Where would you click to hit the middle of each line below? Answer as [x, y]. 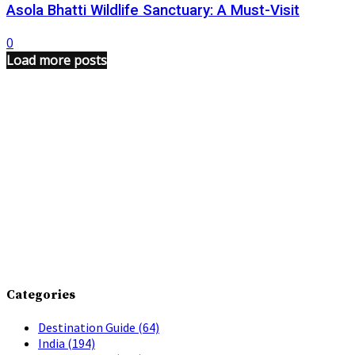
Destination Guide [88, 328]
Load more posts [57, 60]
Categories [41, 294]
